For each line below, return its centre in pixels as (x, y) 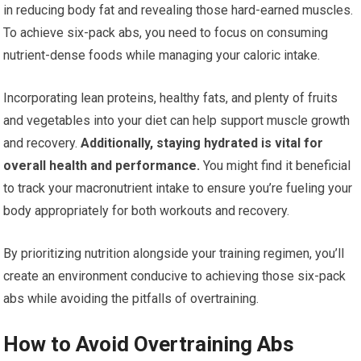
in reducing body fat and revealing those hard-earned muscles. (178, 10)
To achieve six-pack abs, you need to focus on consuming (166, 33)
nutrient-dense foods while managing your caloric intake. (162, 55)
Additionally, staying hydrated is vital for (201, 143)
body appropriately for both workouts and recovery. (147, 211)
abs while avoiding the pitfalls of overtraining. (131, 299)
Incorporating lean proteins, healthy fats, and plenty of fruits (171, 98)
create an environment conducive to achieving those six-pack (175, 276)
